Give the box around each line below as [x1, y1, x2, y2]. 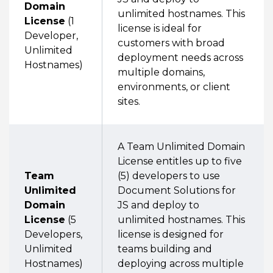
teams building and [118, 243, 212, 255]
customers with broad [118, 37, 225, 49]
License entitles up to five [118, 155, 242, 167]
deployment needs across [118, 52, 243, 63]
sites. [118, 96, 140, 107]
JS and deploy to [118, 199, 199, 211]
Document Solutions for [118, 185, 236, 196]
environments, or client [118, 81, 230, 93]
